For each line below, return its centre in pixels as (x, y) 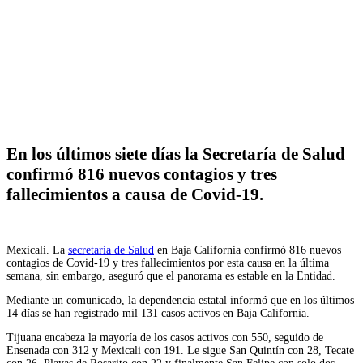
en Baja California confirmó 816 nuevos (248, 250)
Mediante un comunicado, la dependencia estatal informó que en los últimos (180, 300)
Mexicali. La (37, 250)
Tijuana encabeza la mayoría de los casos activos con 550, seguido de (165, 337)
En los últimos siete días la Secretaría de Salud (176, 154)
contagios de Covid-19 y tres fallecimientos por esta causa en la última (168, 263)
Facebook (59, 88)
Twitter (145, 88)
